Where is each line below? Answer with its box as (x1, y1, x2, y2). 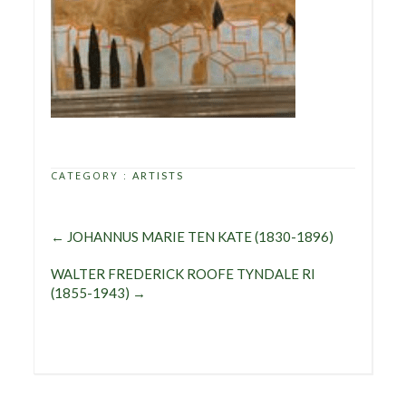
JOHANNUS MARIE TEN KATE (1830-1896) (64, 228, 334, 245)
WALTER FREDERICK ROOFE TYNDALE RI (51, 266, 316, 282)
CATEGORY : (51, 169, 133, 182)
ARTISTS (132, 169, 185, 181)
